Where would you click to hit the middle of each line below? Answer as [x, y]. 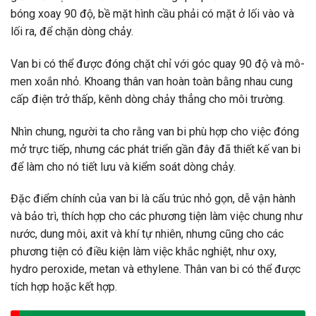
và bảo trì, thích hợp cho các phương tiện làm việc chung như [157, 217]
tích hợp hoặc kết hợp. [64, 287]
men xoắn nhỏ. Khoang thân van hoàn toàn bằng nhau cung [152, 81]
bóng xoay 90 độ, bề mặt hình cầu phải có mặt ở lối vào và [152, 13]
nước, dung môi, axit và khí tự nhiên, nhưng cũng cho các [147, 234]
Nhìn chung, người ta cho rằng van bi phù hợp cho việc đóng [155, 131]
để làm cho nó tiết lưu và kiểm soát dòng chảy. [123, 166]
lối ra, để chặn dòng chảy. [72, 31]
